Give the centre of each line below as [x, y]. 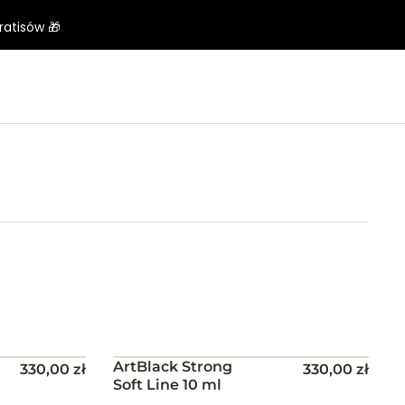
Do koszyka [237, 368]
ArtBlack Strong [173, 367]
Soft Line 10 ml [168, 385]
